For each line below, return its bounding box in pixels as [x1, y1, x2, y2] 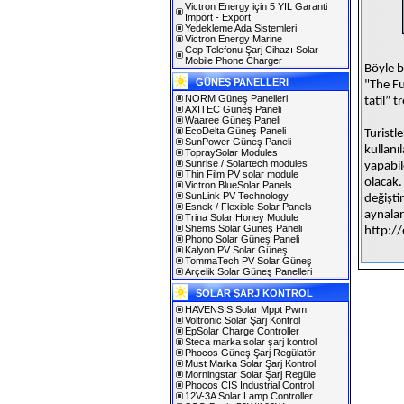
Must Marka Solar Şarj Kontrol [185, 358, 316, 369]
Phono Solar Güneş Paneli [185, 234, 299, 244]
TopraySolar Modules [185, 147, 278, 158]
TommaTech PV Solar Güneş [185, 255, 312, 266]
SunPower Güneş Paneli [185, 136, 291, 147]
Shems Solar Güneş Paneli [185, 223, 302, 234]
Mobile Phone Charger [185, 55, 282, 66]
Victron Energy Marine [185, 33, 282, 44]
